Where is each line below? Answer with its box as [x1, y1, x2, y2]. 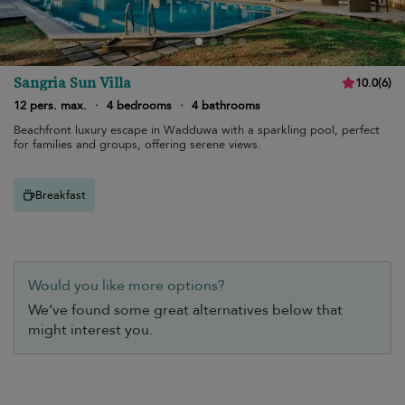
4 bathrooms [192, 98, 260, 114]
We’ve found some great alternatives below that [28, 300, 343, 320]
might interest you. [28, 320, 153, 340]
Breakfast [35, 186, 86, 203]
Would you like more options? [28, 276, 225, 296]
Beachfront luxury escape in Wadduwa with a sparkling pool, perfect [14, 122, 380, 138]
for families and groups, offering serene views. [14, 137, 261, 153]
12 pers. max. [14, 98, 87, 114]
